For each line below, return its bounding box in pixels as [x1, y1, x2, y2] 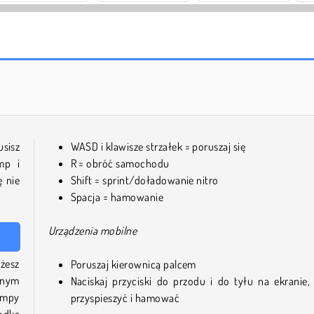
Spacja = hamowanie [70, 189, 164, 204]
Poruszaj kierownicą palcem [70, 257, 196, 271]
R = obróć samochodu [70, 156, 170, 170]
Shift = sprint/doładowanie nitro [70, 172, 219, 187]
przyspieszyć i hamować [70, 290, 180, 305]
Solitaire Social [213, 61, 275, 74]
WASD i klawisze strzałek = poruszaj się [70, 139, 246, 153]
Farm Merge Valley [39, 61, 112, 74]
